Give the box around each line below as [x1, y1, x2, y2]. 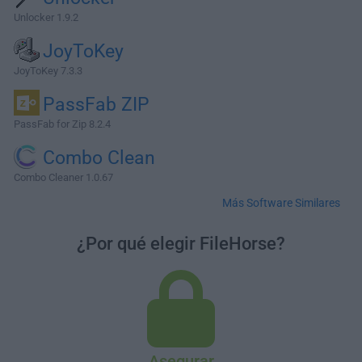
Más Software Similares [222, 196, 340, 209]
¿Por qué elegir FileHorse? [77, 234, 285, 254]
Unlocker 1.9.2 [14, 11, 78, 23]
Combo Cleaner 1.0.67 [14, 171, 113, 183]
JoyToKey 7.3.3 [14, 65, 82, 77]
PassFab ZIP [43, 94, 149, 116]
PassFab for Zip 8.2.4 [14, 118, 111, 130]
